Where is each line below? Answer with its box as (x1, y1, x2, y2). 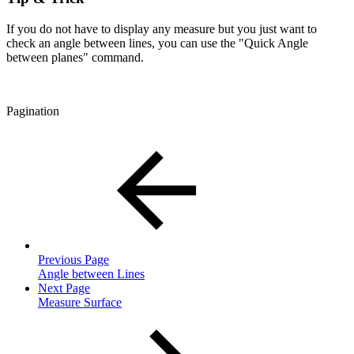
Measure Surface (38, 295, 122, 309)
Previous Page (38, 252, 109, 266)
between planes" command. (6, 50, 144, 64)
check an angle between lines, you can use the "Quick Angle (6, 36, 308, 50)
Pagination (6, 104, 59, 118)
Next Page (38, 281, 90, 295)
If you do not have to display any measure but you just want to (6, 21, 317, 36)
